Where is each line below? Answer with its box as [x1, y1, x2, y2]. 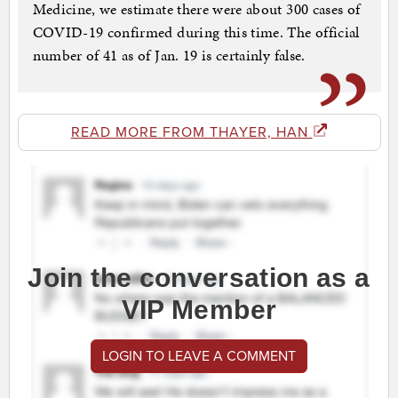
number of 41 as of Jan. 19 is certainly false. [32, 44, 306, 67]
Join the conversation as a [28, 263, 370, 293]
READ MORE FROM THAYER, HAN [70, 123, 313, 142]
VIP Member [121, 295, 277, 325]
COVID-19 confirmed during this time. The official [32, 21, 360, 44]
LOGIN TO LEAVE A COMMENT [102, 347, 296, 366]
